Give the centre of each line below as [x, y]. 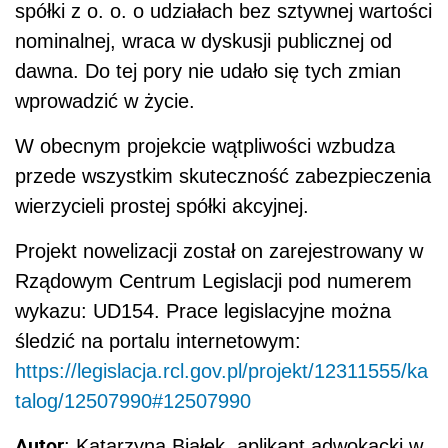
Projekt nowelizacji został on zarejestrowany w [219, 250]
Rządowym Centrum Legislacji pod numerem [213, 280]
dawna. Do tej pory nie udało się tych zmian [208, 70]
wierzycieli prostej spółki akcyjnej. [162, 205]
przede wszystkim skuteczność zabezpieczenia [223, 175]
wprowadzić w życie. [105, 100]
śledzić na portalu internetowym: [161, 340]
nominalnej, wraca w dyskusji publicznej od [203, 40]
